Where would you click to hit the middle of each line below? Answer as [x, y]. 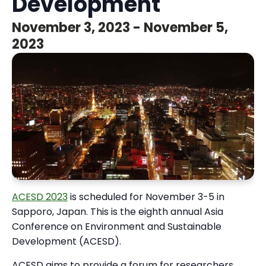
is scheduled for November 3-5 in [146, 197]
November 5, [186, 28]
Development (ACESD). [66, 241]
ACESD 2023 [40, 197]
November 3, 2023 [71, 28]
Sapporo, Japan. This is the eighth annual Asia [118, 211]
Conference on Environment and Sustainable [117, 226]
